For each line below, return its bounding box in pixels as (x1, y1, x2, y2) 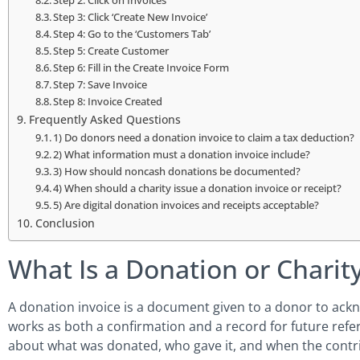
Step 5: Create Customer (53, 43, 170, 59)
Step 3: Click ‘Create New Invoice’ (53, 10, 208, 25)
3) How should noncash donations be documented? (53, 164, 301, 179)
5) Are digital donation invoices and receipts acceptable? (53, 198, 320, 213)
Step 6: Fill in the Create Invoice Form (53, 60, 230, 76)
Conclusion (35, 215, 95, 231)
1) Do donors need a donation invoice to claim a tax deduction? (53, 130, 355, 145)
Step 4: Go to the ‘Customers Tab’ (53, 27, 211, 42)
